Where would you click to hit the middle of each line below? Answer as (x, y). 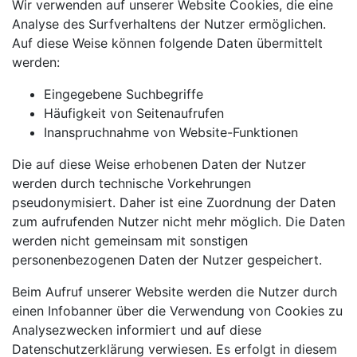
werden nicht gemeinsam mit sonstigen (130, 240)
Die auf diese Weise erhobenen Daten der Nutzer (159, 164)
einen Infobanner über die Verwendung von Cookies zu (177, 310)
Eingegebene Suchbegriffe (124, 94)
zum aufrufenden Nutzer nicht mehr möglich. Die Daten (178, 221)
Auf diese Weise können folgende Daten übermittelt (167, 43)
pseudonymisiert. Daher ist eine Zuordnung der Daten (174, 202)
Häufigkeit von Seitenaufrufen (134, 113)
